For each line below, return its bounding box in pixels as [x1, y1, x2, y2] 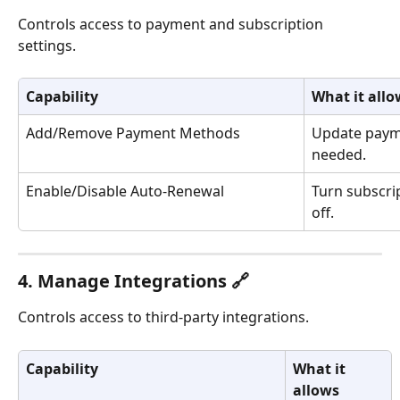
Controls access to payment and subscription [18, 14, 327, 35]
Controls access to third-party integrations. [18, 307, 309, 328]
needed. [312, 145, 366, 165]
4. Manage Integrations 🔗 [18, 269, 249, 294]
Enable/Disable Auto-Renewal [26, 181, 224, 202]
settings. [18, 36, 76, 56]
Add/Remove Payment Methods [26, 123, 240, 144]
